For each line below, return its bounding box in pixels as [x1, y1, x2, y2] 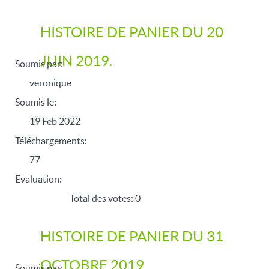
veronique [29, 77, 71, 88]
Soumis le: [15, 97, 56, 107]
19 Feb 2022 [29, 116, 80, 127]
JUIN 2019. [40, 53, 112, 69]
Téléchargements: [15, 135, 87, 146]
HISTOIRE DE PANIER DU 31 [40, 228, 223, 244]
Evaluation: [15, 174, 62, 184]
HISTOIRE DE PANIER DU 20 [40, 24, 223, 40]
